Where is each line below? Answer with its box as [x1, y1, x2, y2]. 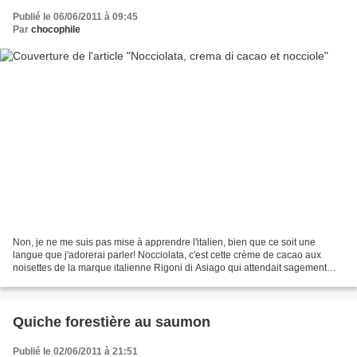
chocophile [31, 23, 80, 35]
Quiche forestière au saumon [13, 314, 210, 331]
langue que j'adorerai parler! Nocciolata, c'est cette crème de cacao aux [13, 249, 321, 261]
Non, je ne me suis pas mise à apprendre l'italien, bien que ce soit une [13, 237, 316, 249]
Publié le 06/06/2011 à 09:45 [13, 10, 138, 22]
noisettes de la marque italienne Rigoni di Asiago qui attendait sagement [13, 262, 327, 274]
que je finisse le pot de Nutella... [13, 275, 151, 287]
